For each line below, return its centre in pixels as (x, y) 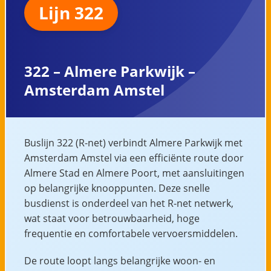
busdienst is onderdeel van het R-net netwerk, (129, 203)
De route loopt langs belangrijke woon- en (119, 260)
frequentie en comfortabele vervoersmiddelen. (131, 233)
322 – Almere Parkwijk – (109, 71)
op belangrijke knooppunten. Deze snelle (117, 188)
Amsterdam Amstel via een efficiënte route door (134, 158)
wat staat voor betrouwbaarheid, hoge (112, 218)
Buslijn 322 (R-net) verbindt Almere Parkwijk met (133, 142)
